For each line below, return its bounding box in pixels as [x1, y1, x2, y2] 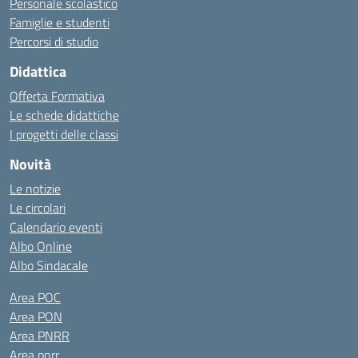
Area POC [10, 288, 61, 307]
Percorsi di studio [10, 32, 98, 51]
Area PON [10, 307, 62, 326]
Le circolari [10, 198, 66, 217]
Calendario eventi [10, 217, 102, 237]
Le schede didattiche [10, 105, 119, 125]
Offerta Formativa [10, 86, 105, 105]
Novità [10, 153, 51, 175]
